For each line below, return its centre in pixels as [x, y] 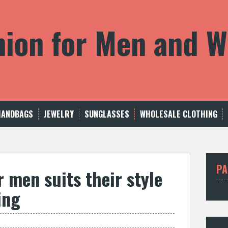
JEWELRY [59, 114]
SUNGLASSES [107, 114]
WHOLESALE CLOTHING [179, 114]
